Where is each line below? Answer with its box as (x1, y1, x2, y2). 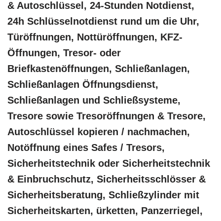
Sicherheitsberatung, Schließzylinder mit (7, 189, 199, 201)
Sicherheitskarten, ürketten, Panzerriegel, (7, 205, 203, 217)
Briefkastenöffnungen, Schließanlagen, (7, 63, 190, 74)
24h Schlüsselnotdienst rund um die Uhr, (7, 16, 199, 27)
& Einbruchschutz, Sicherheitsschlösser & (7, 174, 206, 185)
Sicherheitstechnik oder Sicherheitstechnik (7, 158, 210, 169)
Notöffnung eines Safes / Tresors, (7, 142, 165, 153)
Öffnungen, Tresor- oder (7, 47, 121, 59)
